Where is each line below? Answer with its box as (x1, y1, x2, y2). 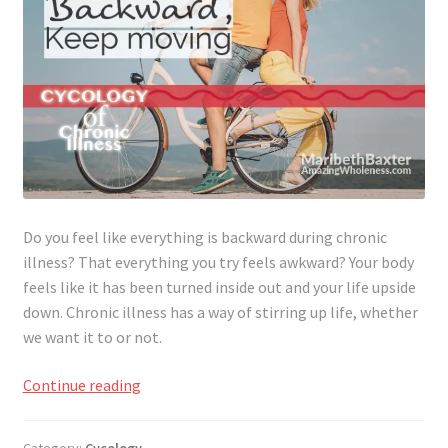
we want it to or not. (22, 326, 162, 347)
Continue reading (22, 374, 141, 395)
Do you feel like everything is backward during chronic (22, 226, 387, 247)
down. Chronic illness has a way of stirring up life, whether (22, 301, 418, 322)
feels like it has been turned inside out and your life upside (22, 276, 416, 297)
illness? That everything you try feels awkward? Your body (22, 251, 414, 272)
